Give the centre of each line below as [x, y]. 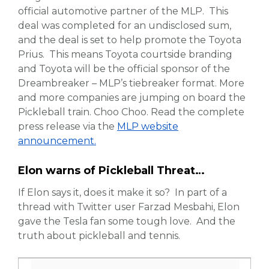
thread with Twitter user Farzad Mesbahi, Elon [129, 207]
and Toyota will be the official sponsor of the [124, 69]
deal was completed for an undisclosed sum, [125, 26]
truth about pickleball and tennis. [100, 235]
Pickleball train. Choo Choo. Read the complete [131, 112]
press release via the [68, 127]
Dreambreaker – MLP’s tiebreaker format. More [131, 83]
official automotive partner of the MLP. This [123, 11]
